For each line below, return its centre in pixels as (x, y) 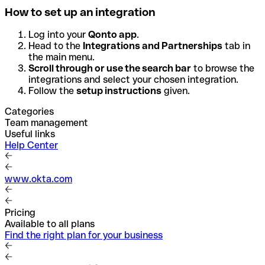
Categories (29, 112)
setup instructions (119, 91)
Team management (46, 123)
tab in (236, 46)
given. (176, 91)
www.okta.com (38, 179)
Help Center (31, 146)
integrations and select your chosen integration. (133, 80)
